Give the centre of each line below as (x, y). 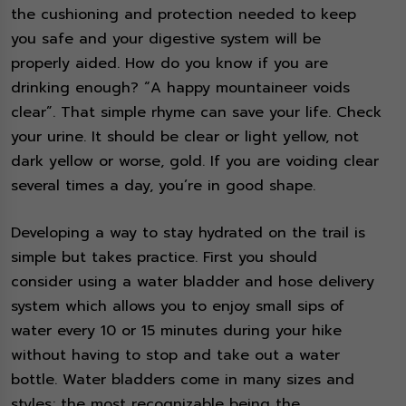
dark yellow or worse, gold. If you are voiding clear (195, 162)
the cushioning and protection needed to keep (184, 15)
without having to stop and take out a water (175, 356)
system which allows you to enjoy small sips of (178, 307)
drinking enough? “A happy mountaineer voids (180, 88)
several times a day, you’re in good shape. (166, 186)
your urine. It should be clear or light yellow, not (185, 137)
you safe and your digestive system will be (166, 39)
